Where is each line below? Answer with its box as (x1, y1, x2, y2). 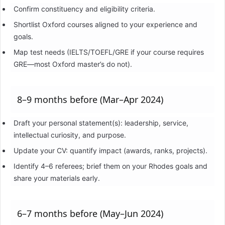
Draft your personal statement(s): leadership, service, (13, 118, 188, 127)
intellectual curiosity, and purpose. (13, 130, 126, 139)
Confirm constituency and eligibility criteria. (13, 4, 155, 13)
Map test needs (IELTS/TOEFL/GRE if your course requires (13, 47, 204, 56)
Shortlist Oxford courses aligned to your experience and (13, 20, 197, 29)
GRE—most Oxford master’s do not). (13, 59, 132, 68)
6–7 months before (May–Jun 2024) (17, 207, 163, 219)
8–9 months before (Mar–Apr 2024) (17, 93, 163, 105)
